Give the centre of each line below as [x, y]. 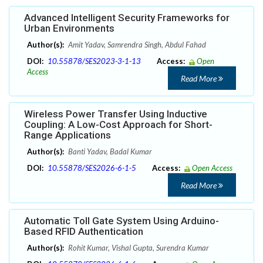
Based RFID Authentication [84, 232]
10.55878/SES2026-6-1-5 [92, 168]
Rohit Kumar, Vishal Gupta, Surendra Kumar [138, 248]
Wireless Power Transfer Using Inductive [116, 114]
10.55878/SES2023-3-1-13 [94, 61]
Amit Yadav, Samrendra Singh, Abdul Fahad [136, 45]
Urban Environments [69, 28]
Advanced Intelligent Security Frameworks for [127, 18]
